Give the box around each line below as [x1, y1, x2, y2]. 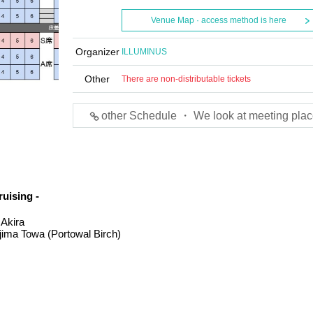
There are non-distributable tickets [122, 74, 251, 84]
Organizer [75, 46, 119, 57]
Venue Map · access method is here [150, 15, 286, 25]
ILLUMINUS [122, 47, 167, 57]
